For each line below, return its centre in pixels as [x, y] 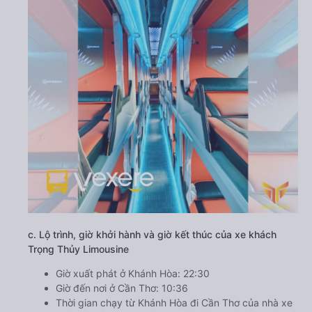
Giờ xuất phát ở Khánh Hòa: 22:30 [133, 274]
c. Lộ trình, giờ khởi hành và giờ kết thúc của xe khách [152, 235]
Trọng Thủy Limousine [78, 249]
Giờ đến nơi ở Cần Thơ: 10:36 [122, 288]
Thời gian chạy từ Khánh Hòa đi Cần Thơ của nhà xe [174, 303]
